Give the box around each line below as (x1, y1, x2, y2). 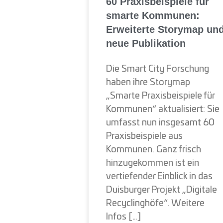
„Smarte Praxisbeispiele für (106, 91, 215, 101)
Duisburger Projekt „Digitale (106, 185, 217, 195)
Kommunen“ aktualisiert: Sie (106, 105, 220, 114)
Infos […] (106, 212, 141, 222)
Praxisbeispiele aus (106, 131, 183, 141)
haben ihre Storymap (106, 78, 190, 87)
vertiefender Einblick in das (106, 172, 213, 181)
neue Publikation (106, 37, 186, 49)
